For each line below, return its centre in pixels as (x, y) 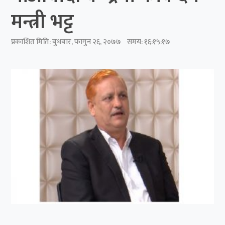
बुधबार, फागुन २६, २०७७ (87, 42)
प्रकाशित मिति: (32, 42)
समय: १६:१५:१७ (146, 42)
